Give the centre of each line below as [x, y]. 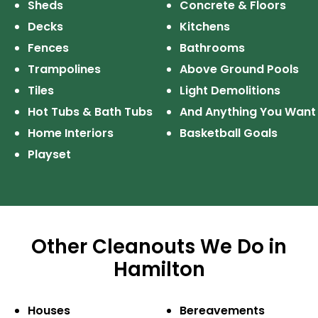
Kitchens [204, 27]
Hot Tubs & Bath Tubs [90, 112]
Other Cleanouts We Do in [159, 247]
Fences [48, 48]
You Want [287, 112]
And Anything [218, 112]
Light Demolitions [230, 91]
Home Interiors [70, 133]
